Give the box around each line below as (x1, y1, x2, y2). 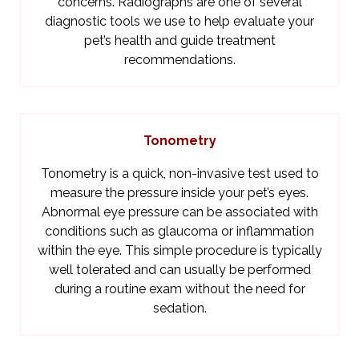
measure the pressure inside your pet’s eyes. (50, 185, 309, 201)
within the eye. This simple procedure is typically (37, 243, 322, 259)
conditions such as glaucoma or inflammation (45, 224, 314, 240)
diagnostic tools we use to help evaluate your (45, 14, 314, 30)
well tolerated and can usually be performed (48, 262, 311, 278)
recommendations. (123, 52, 236, 68)
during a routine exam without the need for (54, 281, 305, 297)
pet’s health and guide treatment (83, 33, 276, 49)
